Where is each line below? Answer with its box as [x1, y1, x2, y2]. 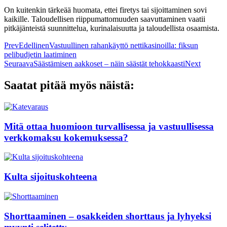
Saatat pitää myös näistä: [4, 79, 134, 92]
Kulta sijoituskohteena [4, 171, 97, 182]
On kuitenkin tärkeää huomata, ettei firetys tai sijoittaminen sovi [4, 6, 207, 15]
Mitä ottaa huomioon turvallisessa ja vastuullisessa [4, 121, 214, 132]
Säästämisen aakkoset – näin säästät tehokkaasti [33, 59, 185, 68]
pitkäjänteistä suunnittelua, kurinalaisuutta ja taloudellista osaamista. [4, 24, 219, 33]
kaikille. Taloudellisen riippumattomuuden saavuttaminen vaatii [4, 15, 205, 24]
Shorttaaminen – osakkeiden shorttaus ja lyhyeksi [4, 210, 211, 221]
